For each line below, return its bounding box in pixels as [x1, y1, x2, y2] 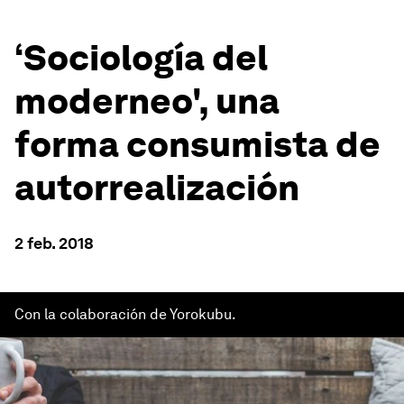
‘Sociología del [14, 36, 268, 79]
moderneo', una [14, 79, 280, 123]
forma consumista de [14, 123, 381, 166]
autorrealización [14, 166, 299, 209]
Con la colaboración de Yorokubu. [14, 306, 236, 323]
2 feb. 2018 [14, 234, 94, 252]
